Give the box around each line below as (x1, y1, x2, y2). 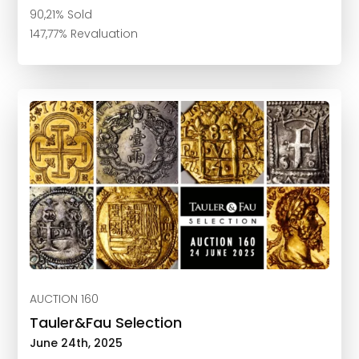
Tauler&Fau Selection (30, 313, 183, 333)
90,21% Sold (30, 6, 93, 23)
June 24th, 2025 (30, 335, 123, 352)
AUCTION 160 (30, 291, 99, 308)
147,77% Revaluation (30, 26, 139, 42)
